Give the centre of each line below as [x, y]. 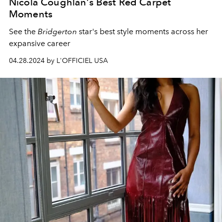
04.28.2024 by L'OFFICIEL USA [58, 61]
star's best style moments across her [142, 31]
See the [23, 31]
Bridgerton [57, 31]
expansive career [41, 43]
